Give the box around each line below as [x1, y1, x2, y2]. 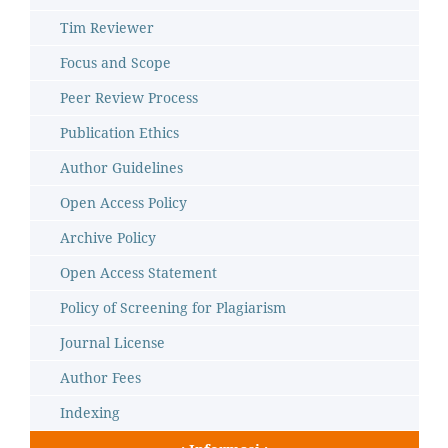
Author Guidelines [60, 157, 183, 177]
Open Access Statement [60, 262, 217, 282]
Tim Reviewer [60, 17, 154, 37]
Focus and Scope [60, 52, 171, 72]
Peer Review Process [60, 87, 198, 107]
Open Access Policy [60, 192, 187, 212]
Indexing [60, 402, 120, 422]
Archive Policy [60, 227, 156, 247]
